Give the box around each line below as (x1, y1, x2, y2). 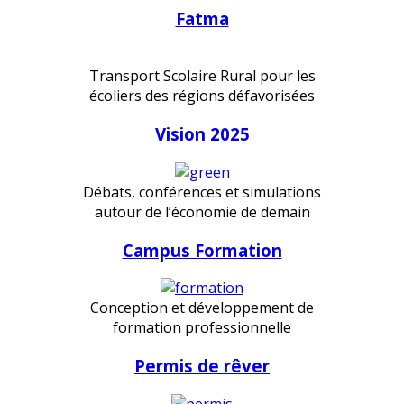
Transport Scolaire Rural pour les (88, 66, 316, 87)
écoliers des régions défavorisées (89, 86, 315, 106)
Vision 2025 (154, 123, 250, 146)
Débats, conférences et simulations (83, 181, 321, 202)
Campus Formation (122, 238, 282, 262)
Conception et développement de (90, 298, 314, 318)
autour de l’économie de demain (94, 201, 310, 222)
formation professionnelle (113, 317, 291, 338)
